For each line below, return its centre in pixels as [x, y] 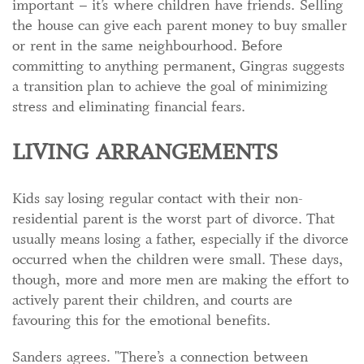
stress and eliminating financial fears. [129, 107]
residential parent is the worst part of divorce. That [173, 219]
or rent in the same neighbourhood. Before [147, 46]
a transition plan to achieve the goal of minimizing [170, 87]
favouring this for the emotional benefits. [141, 321]
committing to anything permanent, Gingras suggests [178, 66]
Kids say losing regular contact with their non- [158, 199]
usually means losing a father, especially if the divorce [180, 239]
